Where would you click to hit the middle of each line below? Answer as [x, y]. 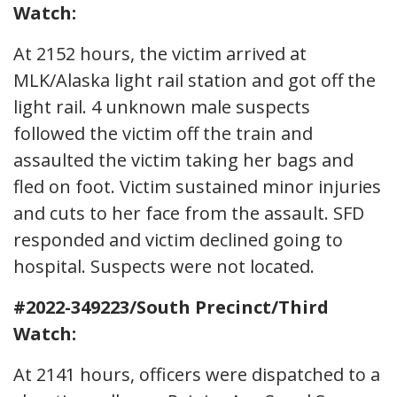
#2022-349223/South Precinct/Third [171, 307]
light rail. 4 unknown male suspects [162, 106]
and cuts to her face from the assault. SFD [189, 213]
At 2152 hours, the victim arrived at [160, 53]
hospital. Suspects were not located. [164, 266]
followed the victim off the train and [163, 133]
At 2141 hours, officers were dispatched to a [197, 374]
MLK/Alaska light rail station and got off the [195, 80]
